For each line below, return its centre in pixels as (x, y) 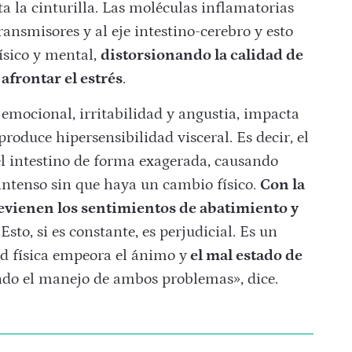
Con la (282, 185)
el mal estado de (244, 256)
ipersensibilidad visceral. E (155, 138)
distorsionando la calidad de (202, 55)
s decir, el (277, 138)
